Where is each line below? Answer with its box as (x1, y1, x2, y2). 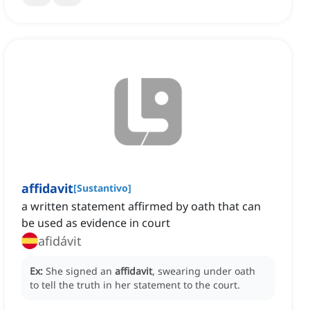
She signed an (46, 264, 115, 278)
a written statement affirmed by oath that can (21, 199, 261, 215)
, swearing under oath (152, 264, 255, 278)
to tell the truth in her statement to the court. (30, 278, 240, 292)
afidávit (38, 232, 82, 250)
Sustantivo (77, 181, 128, 195)
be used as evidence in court (21, 215, 170, 231)
